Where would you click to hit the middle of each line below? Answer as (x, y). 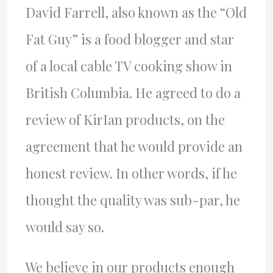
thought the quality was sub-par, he (133, 200)
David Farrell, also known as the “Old (136, 12)
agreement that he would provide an (134, 146)
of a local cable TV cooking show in (129, 66)
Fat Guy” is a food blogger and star (129, 39)
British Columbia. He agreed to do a (133, 93)
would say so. (65, 227)
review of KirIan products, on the (125, 119)
